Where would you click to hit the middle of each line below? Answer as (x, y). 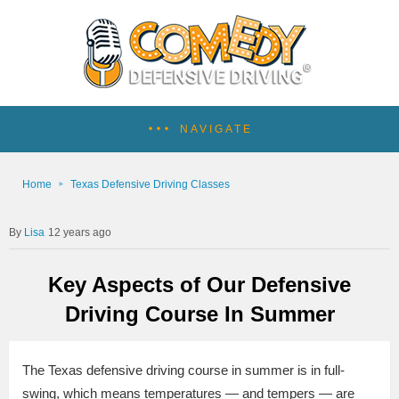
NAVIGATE (216, 129)
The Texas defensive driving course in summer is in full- (183, 370)
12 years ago (80, 232)
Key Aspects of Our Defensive (199, 284)
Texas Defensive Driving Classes (150, 184)
